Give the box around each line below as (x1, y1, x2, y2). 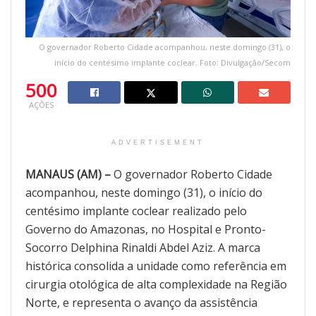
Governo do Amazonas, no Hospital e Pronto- (25, 221, 266, 238)
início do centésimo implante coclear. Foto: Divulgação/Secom (54, 57, 291, 68)
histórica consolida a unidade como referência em (25, 258, 286, 274)
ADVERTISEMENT (111, 139, 205, 147)
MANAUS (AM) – (25, 166, 111, 183)
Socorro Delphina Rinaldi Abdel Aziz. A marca (25, 240, 260, 256)
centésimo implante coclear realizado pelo (25, 203, 247, 219)
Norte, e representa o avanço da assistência (25, 295, 257, 311)
